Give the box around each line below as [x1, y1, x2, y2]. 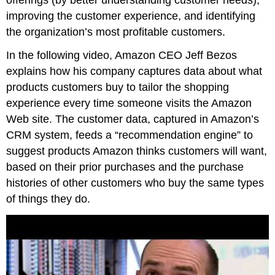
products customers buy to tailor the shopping [6, 81, 230, 94]
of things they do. [6, 193, 91, 206]
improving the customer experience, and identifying [6, 9, 256, 22]
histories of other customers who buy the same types [6, 177, 265, 190]
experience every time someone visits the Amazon [6, 97, 252, 110]
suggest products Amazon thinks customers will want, [6, 145, 268, 158]
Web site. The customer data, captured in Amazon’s [6, 113, 260, 126]
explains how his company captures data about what [6, 65, 263, 78]
